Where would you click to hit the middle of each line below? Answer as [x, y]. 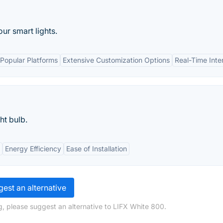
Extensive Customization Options [116, 60]
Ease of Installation [97, 149]
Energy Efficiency [33, 149]
